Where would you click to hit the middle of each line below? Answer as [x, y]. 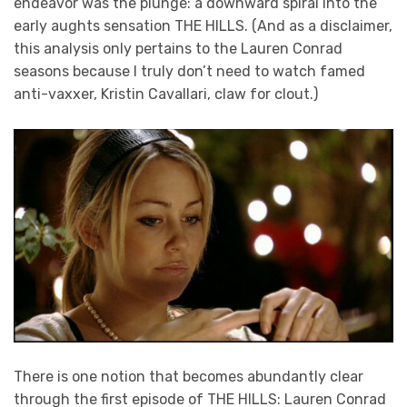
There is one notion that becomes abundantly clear [189, 377]
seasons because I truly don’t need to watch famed [189, 71]
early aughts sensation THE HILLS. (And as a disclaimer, [203, 26]
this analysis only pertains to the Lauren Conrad [178, 49]
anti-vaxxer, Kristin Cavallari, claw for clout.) [166, 94]
